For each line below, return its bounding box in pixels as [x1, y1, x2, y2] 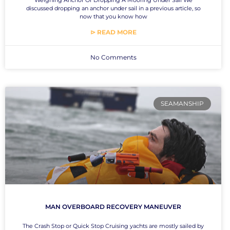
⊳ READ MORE [90, 28, 137, 36]
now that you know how [79, 12, 147, 20]
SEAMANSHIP [160, 100, 204, 108]
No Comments [90, 53, 137, 61]
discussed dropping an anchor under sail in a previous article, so [26, 4, 201, 12]
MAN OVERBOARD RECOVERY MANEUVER [45, 202, 182, 210]
